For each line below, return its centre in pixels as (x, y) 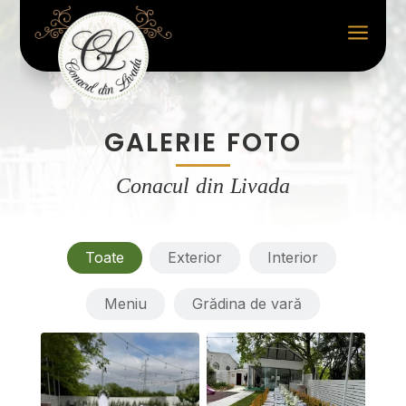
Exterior (195, 257)
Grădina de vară (246, 304)
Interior (293, 257)
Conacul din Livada (203, 186)
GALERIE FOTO (203, 143)
